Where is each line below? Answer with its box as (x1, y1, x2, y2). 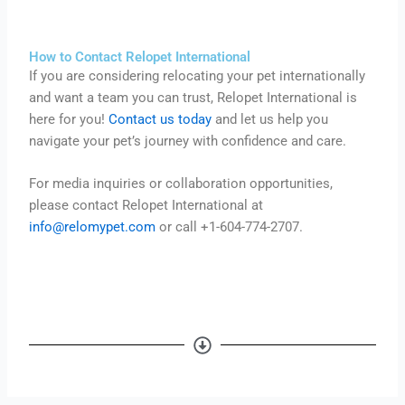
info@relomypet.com (29, 219, 156, 236)
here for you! (29, 111, 109, 128)
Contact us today (108, 111, 212, 128)
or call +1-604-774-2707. (159, 219, 304, 236)
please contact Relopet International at (29, 197, 264, 214)
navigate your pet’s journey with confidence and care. (29, 133, 347, 150)
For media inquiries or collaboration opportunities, (29, 175, 334, 193)
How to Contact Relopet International (29, 49, 251, 66)
